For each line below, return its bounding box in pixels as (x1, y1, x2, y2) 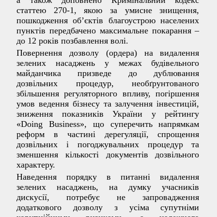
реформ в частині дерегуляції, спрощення (16, 129, 200, 139)
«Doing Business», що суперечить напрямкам (16, 119, 200, 129)
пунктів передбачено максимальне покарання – (16, 26, 200, 36)
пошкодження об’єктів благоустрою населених (16, 15, 200, 26)
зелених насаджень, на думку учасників (16, 182, 200, 192)
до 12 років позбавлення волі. (16, 36, 128, 46)
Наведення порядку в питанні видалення (16, 172, 200, 182)
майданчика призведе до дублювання (16, 68, 200, 78)
